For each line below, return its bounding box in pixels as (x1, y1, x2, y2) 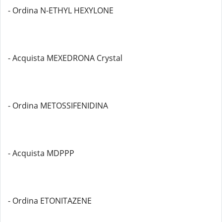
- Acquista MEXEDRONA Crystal (8, 53, 122, 63)
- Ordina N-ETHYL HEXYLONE (8, 5, 113, 16)
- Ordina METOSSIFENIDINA (8, 100, 108, 111)
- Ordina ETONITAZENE (8, 195, 92, 206)
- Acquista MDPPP (8, 148, 74, 159)
